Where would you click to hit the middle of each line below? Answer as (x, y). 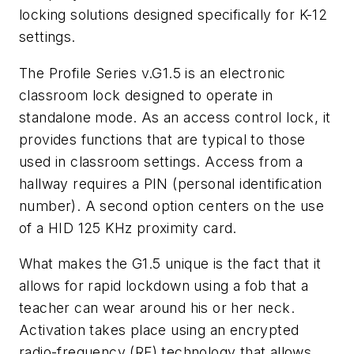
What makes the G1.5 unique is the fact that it (170, 264)
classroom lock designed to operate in (146, 95)
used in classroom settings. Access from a (161, 161)
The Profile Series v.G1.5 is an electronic (153, 73)
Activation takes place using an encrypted (159, 330)
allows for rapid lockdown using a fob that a (164, 286)
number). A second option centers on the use (172, 205)
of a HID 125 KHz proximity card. (128, 228)
